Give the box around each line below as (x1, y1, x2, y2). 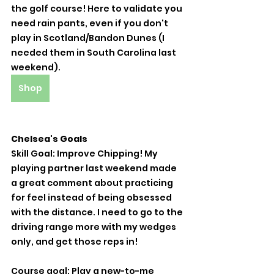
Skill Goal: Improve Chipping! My (11, 147, 160, 160)
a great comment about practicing (11, 177, 175, 190)
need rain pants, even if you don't (11, 17, 170, 30)
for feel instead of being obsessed (11, 191, 174, 204)
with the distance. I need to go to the (11, 206, 185, 219)
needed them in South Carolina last (11, 46, 178, 59)
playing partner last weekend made (11, 162, 179, 175)
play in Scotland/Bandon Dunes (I (11, 32, 166, 45)
